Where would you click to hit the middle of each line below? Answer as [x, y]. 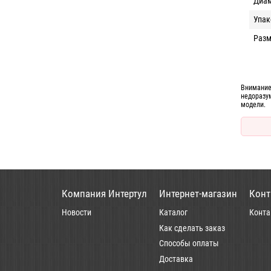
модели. [253, 104]
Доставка [176, 259]
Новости [77, 213]
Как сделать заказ [192, 228]
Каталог [173, 213]
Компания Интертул [104, 194]
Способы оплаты [189, 243]
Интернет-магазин [198, 194]
